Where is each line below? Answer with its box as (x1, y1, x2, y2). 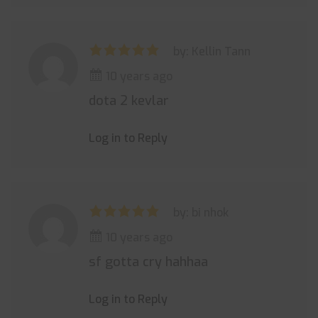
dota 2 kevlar (89, 92, 169, 109)
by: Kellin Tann (173, 44, 251, 59)
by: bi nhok (173, 205, 229, 220)
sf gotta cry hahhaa (89, 253, 208, 270)
